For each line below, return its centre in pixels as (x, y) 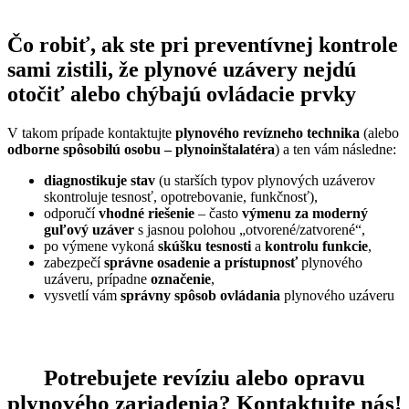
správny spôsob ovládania (200, 296)
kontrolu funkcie (316, 246)
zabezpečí (74, 263)
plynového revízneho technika (267, 133)
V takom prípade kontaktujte (91, 133)
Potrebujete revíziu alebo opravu (204, 377)
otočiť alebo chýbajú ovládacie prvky (182, 94)
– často (218, 214)
